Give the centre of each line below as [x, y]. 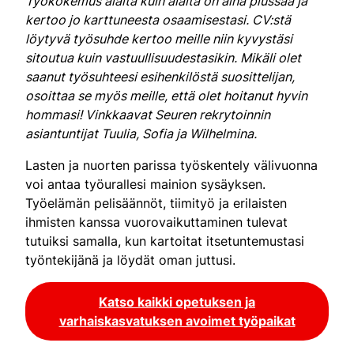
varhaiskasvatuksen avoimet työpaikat [177, 320]
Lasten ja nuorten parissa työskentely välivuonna [171, 165]
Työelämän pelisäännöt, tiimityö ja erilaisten [156, 203]
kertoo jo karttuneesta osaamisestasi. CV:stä [158, 19]
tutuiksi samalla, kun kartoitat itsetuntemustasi [165, 241]
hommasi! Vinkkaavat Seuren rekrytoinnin [148, 114]
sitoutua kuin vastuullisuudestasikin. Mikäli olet [163, 57]
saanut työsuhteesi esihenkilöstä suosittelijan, [160, 76]
